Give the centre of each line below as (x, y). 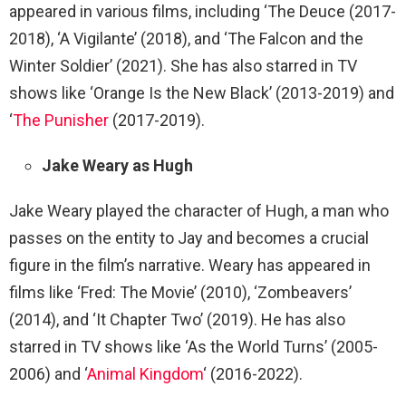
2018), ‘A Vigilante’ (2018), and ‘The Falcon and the (186, 38)
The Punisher (61, 120)
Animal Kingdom (145, 373)
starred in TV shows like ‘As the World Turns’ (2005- (193, 346)
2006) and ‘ (48, 373)
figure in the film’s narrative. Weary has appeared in (190, 265)
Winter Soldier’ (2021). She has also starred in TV (183, 65)
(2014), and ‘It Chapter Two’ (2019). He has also (177, 319)
